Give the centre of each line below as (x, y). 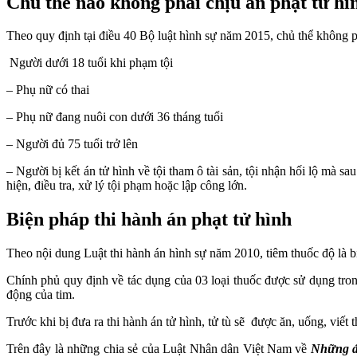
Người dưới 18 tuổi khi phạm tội (90, 63)
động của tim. (41, 295)
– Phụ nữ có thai (48, 90)
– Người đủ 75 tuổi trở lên (72, 144)
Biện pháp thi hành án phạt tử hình (149, 220)
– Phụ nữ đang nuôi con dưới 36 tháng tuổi (115, 117)
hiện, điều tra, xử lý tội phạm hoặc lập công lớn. (127, 186)
